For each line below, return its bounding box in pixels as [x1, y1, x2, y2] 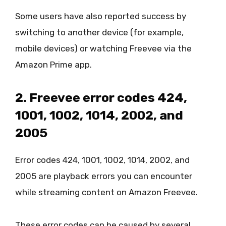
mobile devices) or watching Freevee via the [15, 43, 192, 53]
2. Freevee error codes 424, [15, 90, 187, 105]
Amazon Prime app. [15, 59, 92, 70]
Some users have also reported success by [15, 11, 186, 21]
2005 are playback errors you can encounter [15, 171, 192, 182]
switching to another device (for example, [15, 27, 184, 37]
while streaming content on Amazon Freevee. [15, 187, 198, 198]
